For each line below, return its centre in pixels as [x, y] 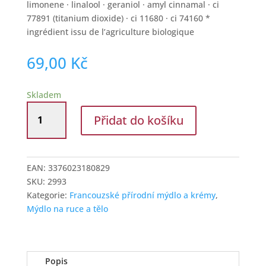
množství [44, 176]
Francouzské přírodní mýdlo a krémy [142, 195]
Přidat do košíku [138, 120]
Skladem [44, 95]
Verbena [43, 162]
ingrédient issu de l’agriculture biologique [110, 32]
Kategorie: [48, 195]
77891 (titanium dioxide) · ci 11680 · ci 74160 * [118, 18]
